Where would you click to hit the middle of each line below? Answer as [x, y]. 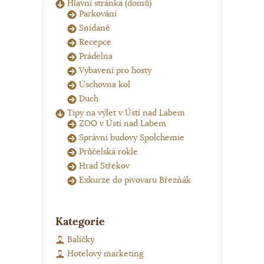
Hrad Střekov [104, 166]
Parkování [98, 14]
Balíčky [81, 240]
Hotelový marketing [105, 254]
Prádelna [96, 56]
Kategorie [80, 222]
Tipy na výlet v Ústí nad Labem [126, 113]
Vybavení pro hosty [115, 70]
